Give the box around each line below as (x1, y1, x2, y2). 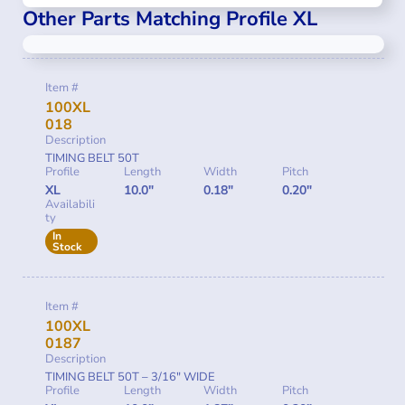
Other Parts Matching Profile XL (23, 5, 317, 33)
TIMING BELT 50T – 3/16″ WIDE (45, 369, 215, 386)
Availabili (45, 196, 95, 213)
